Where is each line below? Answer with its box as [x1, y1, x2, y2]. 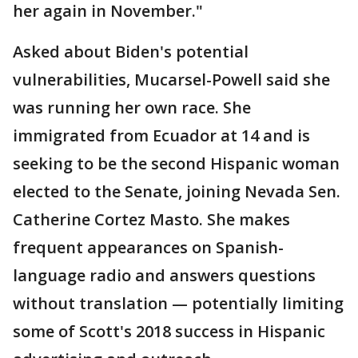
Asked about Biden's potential [13, 40, 249, 62]
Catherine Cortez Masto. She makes [13, 208, 290, 230]
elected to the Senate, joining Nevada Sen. [13, 180, 340, 202]
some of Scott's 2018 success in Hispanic [13, 320, 325, 342]
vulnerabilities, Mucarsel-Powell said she [13, 68, 330, 90]
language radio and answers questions [13, 264, 316, 286]
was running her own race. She [13, 96, 251, 118]
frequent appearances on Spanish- [13, 236, 284, 258]
